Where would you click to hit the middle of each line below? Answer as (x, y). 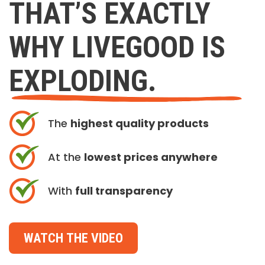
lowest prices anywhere (151, 157)
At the (66, 157)
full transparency (124, 191)
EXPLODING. (83, 81)
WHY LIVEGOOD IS (117, 48)
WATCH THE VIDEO (73, 238)
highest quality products (140, 124)
